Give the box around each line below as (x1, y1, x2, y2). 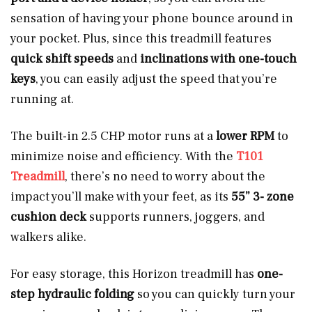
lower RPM (216, 127, 274, 144)
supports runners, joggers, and (89, 208, 265, 225)
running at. (10, 91, 74, 107)
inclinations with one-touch (137, 50, 297, 67)
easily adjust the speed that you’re (86, 70, 277, 87)
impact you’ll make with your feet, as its (10, 188, 228, 205)
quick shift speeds (10, 50, 116, 67)
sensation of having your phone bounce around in (10, 10, 293, 26)
